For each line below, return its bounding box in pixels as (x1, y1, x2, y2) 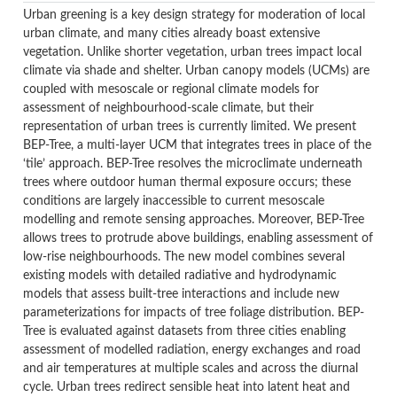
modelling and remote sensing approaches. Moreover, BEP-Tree (22, 213, 364, 226)
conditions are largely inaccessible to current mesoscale (22, 194, 324, 207)
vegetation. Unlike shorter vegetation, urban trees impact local (22, 45, 362, 58)
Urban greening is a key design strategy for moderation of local (22, 8, 365, 21)
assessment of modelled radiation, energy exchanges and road (22, 343, 361, 356)
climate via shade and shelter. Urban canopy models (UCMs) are (22, 64, 370, 77)
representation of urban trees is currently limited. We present (22, 120, 356, 133)
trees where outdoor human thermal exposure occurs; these (22, 175, 351, 189)
